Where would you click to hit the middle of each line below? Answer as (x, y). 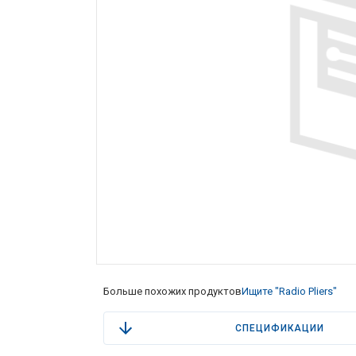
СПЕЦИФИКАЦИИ (279, 328)
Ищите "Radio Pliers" (289, 291)
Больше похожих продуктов (172, 291)
